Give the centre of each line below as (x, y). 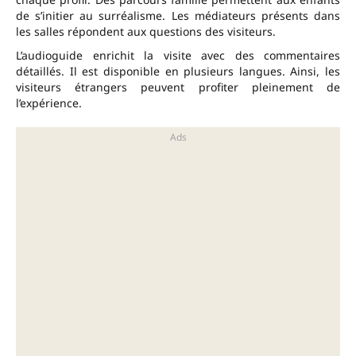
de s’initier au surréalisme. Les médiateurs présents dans (178, 16)
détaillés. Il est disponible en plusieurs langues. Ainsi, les (178, 72)
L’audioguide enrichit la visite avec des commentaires (178, 56)
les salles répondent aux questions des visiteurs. (146, 32)
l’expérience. (49, 103)
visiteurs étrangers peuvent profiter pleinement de (178, 87)
